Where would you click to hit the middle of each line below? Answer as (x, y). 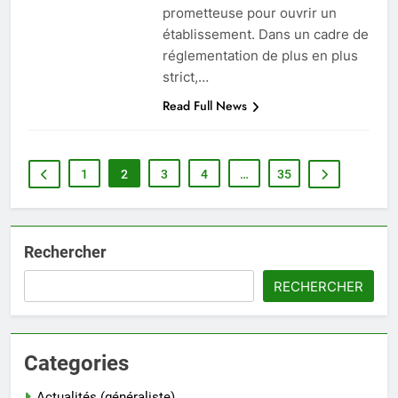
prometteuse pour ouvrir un (249, 13)
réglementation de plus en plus (260, 56)
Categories (76, 364)
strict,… (185, 77)
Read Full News (204, 106)
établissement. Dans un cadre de (265, 35)
